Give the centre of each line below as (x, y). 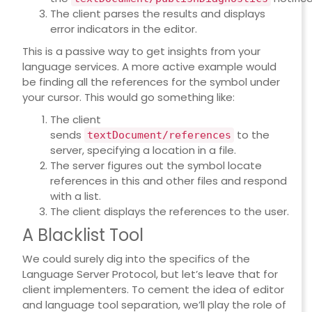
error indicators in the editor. (123, 29)
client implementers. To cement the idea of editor (153, 290)
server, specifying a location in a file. (143, 150)
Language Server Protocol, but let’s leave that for (150, 274)
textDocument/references (159, 135)
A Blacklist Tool (83, 235)
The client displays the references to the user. (169, 212)
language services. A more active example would (149, 67)
